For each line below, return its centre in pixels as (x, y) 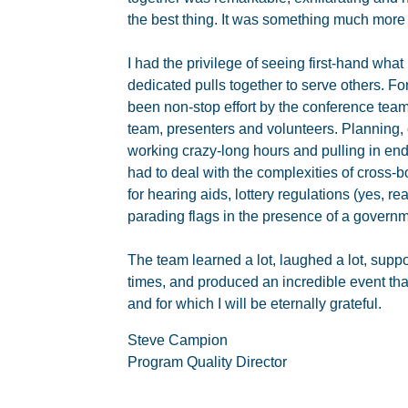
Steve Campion (178, 340)
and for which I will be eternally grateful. (255, 304)
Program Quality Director (207, 362)
